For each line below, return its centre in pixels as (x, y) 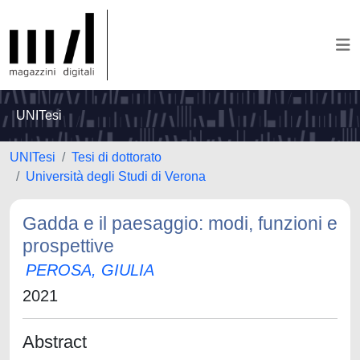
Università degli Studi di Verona (116, 176)
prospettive (68, 246)
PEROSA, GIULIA (90, 270)
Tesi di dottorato (117, 157)
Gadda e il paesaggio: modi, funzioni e (180, 223)
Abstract (55, 342)
